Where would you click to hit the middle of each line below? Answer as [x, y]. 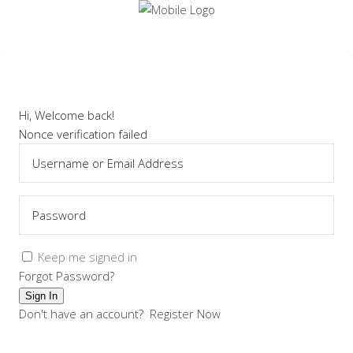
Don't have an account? [84, 314]
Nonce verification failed [83, 134]
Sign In [41, 296]
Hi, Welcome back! [67, 115]
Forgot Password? [67, 276]
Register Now [185, 314]
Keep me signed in [87, 257]
